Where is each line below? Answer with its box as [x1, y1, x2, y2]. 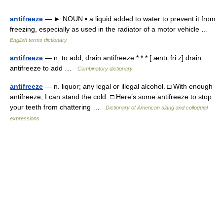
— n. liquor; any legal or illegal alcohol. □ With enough [43, 82, 213, 90]
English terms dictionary [10, 37, 67, 43]
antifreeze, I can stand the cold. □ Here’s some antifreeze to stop [10, 93, 212, 101]
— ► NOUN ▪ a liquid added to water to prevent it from [43, 15, 216, 23]
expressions [10, 115, 39, 121]
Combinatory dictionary [77, 66, 133, 72]
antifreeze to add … [10, 64, 77, 72]
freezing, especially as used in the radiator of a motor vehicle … [10, 25, 212, 33]
